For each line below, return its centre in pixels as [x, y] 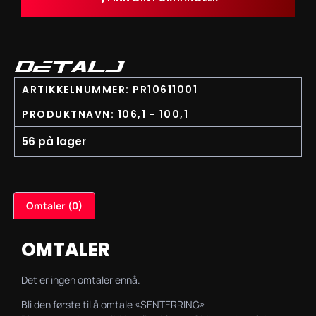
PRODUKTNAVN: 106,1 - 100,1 [105, 114]
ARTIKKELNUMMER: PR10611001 [110, 90]
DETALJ [68, 68]
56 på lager [54, 141]
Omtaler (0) [54, 205]
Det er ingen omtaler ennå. [81, 279]
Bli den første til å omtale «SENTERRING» [113, 305]
